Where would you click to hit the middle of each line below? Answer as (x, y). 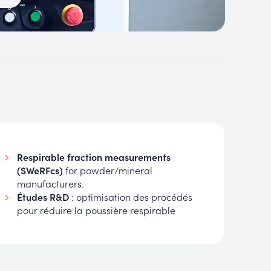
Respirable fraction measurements (93, 157)
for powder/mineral (107, 170)
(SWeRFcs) (40, 170)
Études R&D (43, 197)
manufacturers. (50, 184)
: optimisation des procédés (130, 197)
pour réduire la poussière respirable (96, 210)
